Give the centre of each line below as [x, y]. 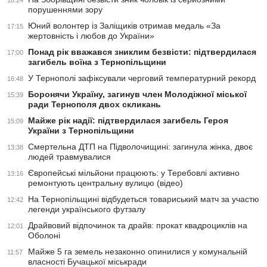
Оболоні [44, 236]
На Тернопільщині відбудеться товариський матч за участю [144, 199]
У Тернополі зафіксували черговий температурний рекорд [142, 78]
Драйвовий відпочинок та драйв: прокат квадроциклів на [138, 226]
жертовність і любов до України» [91, 36]
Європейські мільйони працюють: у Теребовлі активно [134, 173]
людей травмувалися [69, 157]
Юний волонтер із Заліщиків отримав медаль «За [124, 26]
